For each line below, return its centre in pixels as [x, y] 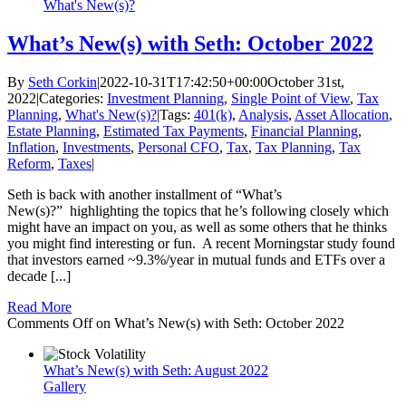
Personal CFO [179, 148]
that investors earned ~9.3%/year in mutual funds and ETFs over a [196, 260]
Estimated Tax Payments [174, 131]
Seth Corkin [63, 82]
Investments [97, 148]
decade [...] [39, 276]
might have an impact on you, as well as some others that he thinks [197, 227]
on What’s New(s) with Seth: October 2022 [218, 324]
